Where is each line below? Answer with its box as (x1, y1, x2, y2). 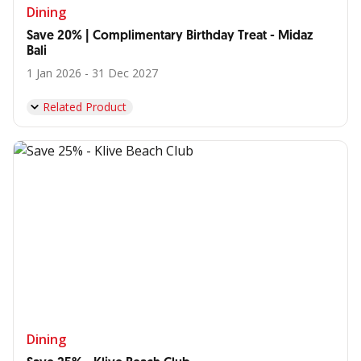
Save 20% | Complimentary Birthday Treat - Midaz (27, 27, 313, 44)
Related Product (43, 99, 127, 114)
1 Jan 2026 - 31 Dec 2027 (27, 65, 158, 81)
